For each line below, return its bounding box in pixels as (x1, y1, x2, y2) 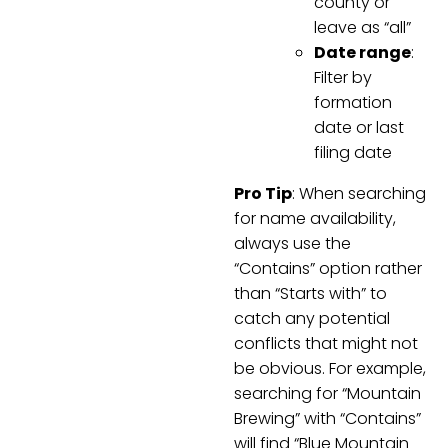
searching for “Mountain (234, 381, 421, 405)
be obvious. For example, (234, 356, 426, 380)
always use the (234, 231, 351, 255)
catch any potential (234, 306, 390, 330)
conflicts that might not (234, 331, 418, 355)
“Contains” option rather (234, 256, 422, 280)
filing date (314, 140, 392, 164)
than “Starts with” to (234, 281, 387, 305)
